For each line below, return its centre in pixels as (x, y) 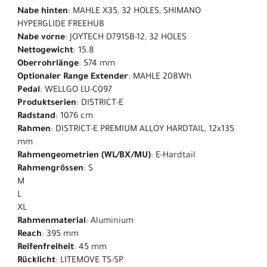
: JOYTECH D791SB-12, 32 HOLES (126, 38)
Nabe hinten (43, 12)
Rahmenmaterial (52, 222)
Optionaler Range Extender (73, 78)
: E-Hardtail (173, 156)
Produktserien (47, 104)
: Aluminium (110, 222)
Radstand (36, 117)
